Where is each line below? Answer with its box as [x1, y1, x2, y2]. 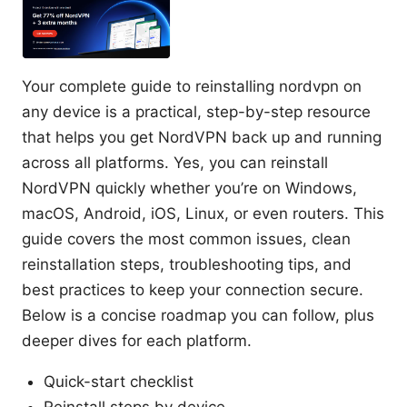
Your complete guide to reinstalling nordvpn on [22, 77, 362, 96]
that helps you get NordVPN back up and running [22, 128, 382, 147]
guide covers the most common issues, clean [22, 230, 351, 249]
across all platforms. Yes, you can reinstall [22, 154, 328, 173]
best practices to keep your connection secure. [22, 281, 363, 300]
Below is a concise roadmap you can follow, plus [22, 306, 374, 325]
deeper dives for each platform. [22, 332, 252, 351]
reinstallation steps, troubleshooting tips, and [22, 255, 352, 274]
